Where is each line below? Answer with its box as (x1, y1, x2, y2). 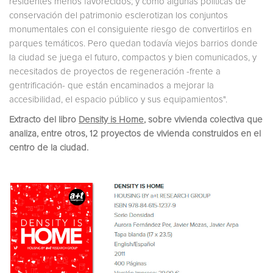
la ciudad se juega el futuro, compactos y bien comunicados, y (9, 52, 257, 62)
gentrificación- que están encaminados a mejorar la (9, 80, 214, 90)
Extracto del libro (9, 115, 79, 124)
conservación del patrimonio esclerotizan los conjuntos (9, 10, 228, 20)
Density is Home (79, 115, 144, 124)
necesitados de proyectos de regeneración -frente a (9, 66, 221, 76)
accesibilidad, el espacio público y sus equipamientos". (9, 94, 227, 104)
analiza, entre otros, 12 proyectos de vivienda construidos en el (9, 129, 261, 138)
